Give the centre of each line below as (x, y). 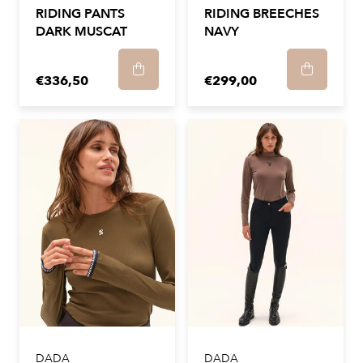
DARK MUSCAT (81, 32)
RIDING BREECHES (262, 14)
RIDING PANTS (80, 14)
